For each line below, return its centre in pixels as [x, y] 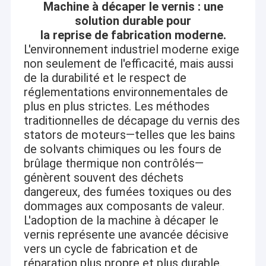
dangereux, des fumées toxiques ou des [127, 192]
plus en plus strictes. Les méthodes [116, 107]
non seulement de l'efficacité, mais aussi [128, 64]
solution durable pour [133, 21]
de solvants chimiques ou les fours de [122, 149]
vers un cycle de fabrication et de [110, 249]
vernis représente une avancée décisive [126, 235]
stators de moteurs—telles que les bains [129, 135]
